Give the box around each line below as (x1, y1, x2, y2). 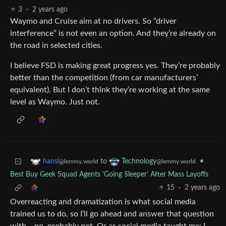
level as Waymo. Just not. (10, 98, 100, 106)
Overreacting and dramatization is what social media (10, 198, 196, 206)
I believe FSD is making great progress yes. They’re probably (10, 62, 220, 70)
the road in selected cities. (10, 41, 102, 50)
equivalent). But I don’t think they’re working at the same (10, 86, 210, 94)
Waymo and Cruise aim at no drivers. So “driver (10, 17, 177, 26)
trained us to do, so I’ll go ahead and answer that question (10, 210, 214, 218)
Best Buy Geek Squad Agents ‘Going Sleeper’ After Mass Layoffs (10, 171, 208, 179)
